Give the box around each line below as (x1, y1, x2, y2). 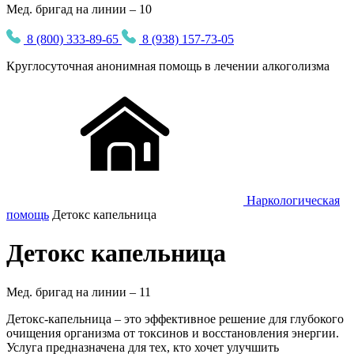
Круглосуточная (6, 59, 96, 73)
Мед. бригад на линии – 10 (6, 2, 152, 16)
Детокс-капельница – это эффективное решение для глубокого (6, 311, 344, 326)
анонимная (96, 59, 156, 73)
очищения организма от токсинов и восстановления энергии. (6, 326, 339, 340)
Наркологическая (247, 194, 340, 207)
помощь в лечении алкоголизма (156, 59, 330, 73)
